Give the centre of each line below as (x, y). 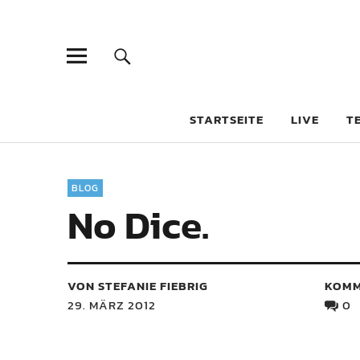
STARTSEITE (227, 119)
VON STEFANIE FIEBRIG (138, 286)
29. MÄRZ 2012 (112, 305)
